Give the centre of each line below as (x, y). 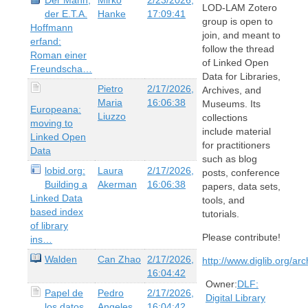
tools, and (223, 200)
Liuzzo (112, 116)
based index (57, 211)
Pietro (110, 88)
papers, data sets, (241, 187)
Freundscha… (61, 68)
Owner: (221, 284)
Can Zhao (119, 259)
